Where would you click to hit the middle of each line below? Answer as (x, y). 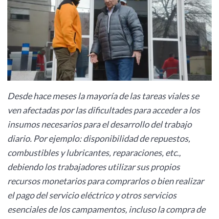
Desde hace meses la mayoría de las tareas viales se (103, 96)
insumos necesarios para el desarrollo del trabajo (99, 124)
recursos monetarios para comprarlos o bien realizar (106, 181)
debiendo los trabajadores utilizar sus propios (94, 167)
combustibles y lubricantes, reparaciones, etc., (94, 153)
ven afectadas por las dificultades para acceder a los (104, 110)
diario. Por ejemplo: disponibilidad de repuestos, (99, 139)
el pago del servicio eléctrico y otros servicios (92, 195)
